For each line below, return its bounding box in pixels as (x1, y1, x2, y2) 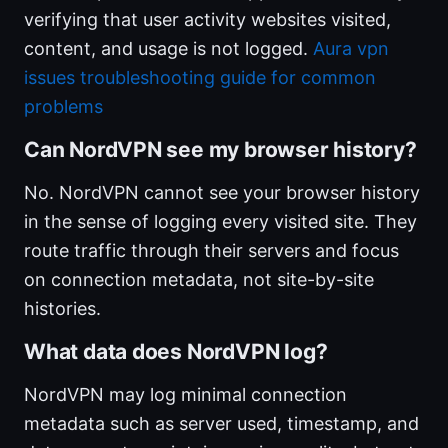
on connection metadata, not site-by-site (24, 269, 374, 291)
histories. (24, 298, 101, 320)
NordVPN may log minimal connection (24, 384, 347, 406)
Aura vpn (313, 38, 389, 60)
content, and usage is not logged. (24, 38, 313, 60)
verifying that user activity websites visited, (24, 9, 391, 31)
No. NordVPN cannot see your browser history (24, 182, 420, 204)
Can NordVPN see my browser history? (24, 137, 417, 163)
